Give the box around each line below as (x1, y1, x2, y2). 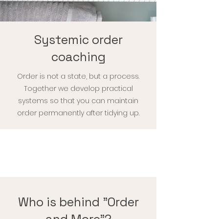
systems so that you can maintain (18, 96, 138, 106)
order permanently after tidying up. (17, 108, 139, 118)
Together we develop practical (23, 84, 133, 93)
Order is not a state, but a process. (17, 71, 139, 81)
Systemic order (34, 32, 123, 47)
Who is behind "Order (18, 194, 139, 210)
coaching (51, 49, 106, 65)
